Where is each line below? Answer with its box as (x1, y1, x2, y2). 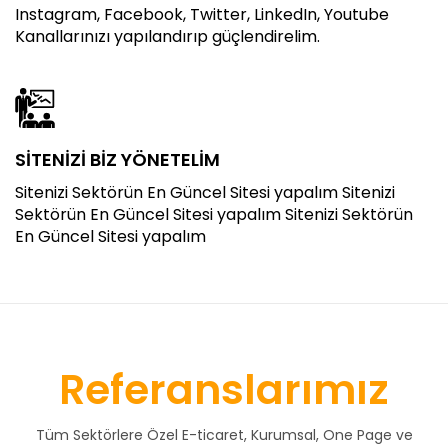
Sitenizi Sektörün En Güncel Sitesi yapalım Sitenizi (15, 181, 395, 204)
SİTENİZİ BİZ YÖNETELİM (15, 147, 220, 172)
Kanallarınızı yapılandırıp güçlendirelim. (15, 25, 320, 48)
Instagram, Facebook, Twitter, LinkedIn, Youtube (15, 3, 389, 26)
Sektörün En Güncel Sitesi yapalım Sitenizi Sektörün (15, 203, 413, 226)
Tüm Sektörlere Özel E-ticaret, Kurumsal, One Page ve (35, 425, 413, 445)
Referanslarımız (59, 361, 389, 418)
